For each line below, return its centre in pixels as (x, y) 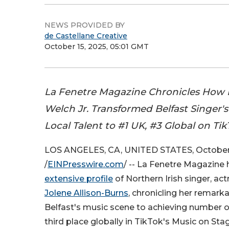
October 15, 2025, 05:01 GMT (97, 47)
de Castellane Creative (86, 36)
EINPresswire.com (86, 165)
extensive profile (79, 179)
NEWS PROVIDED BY (85, 25)
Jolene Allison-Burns (86, 193)
